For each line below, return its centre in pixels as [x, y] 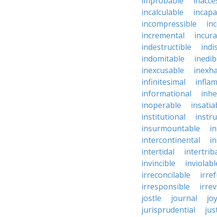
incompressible [169, 24]
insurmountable [171, 128]
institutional [163, 117]
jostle [151, 198]
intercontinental [171, 140]
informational [166, 93]
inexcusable [163, 70]
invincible [158, 163]
